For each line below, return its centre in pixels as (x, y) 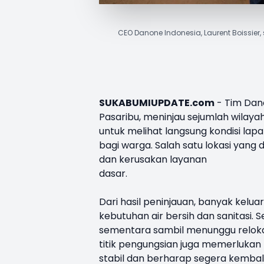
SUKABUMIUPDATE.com (157, 103)
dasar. (113, 173)
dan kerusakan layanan (153, 159)
